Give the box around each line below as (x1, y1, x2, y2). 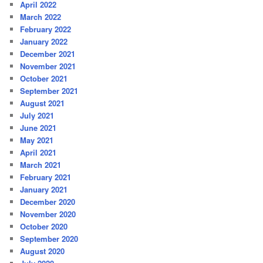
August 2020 (20, 245, 65, 257)
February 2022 (20, 23, 72, 35)
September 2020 (20, 232, 79, 244)
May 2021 (20, 134, 54, 146)
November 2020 (20, 208, 76, 220)
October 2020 (20, 220, 68, 232)
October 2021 (20, 72, 68, 84)
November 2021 (20, 60, 76, 72)
